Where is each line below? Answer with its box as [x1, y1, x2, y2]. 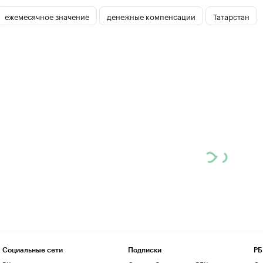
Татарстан [213, 9, 249, 22]
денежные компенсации [106, 9, 195, 22]
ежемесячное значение [4, 9, 89, 22]
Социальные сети [2, 247, 63, 254]
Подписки [127, 247, 161, 254]
